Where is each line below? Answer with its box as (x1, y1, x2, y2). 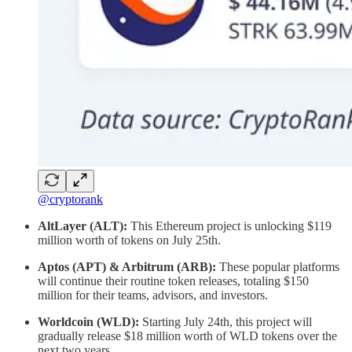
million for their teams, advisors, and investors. (38, 288, 268, 302)
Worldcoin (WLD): (38, 314, 139, 328)
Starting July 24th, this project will (139, 314, 312, 328)
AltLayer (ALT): (38, 218, 127, 233)
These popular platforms (216, 259, 339, 273)
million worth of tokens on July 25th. (38, 233, 221, 247)
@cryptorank (38, 192, 103, 206)
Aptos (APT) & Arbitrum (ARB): (38, 259, 216, 273)
